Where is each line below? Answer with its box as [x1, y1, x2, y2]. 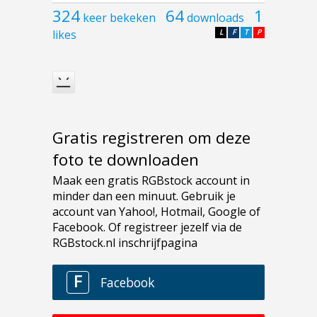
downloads [187, 9, 244, 25]
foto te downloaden [52, 149, 199, 171]
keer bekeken [83, 9, 156, 25]
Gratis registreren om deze [52, 127, 250, 149]
